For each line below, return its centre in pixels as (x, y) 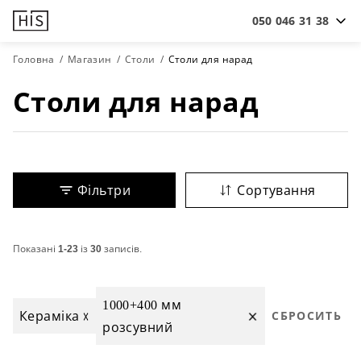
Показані (35, 249)
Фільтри (104, 190)
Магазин (89, 59)
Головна (34, 59)
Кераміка (50, 316)
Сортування (276, 190)
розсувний (138, 327)
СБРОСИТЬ (307, 315)
